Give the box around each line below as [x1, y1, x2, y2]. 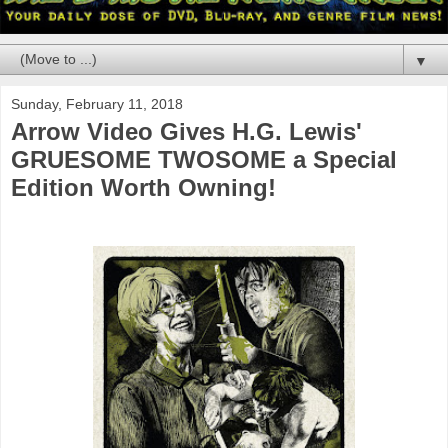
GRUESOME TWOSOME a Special [11, 145, 397, 173]
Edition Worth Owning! [11, 173, 276, 201]
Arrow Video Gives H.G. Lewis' [11, 117, 362, 145]
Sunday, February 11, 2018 [11, 95, 183, 112]
